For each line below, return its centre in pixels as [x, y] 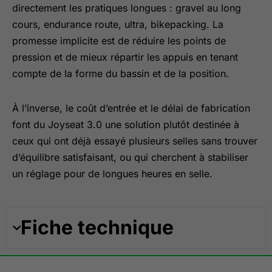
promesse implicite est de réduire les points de [119, 41]
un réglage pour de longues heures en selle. [112, 174]
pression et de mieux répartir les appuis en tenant [125, 57]
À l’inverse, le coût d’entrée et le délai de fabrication [131, 108]
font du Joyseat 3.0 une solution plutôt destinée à [126, 124]
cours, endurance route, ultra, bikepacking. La [118, 24]
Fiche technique [97, 227]
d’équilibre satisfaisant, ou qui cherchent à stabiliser [130, 157]
